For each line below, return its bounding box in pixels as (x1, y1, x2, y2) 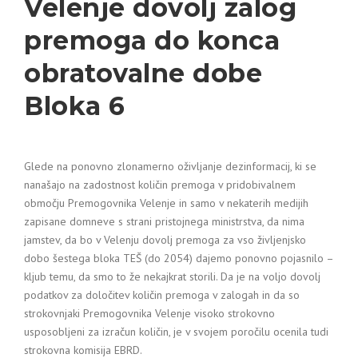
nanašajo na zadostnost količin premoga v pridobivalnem (24, 177, 296, 192)
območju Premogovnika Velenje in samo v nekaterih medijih (24, 196, 308, 210)
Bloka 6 (24, 90, 125, 121)
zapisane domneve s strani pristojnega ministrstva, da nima (24, 214, 304, 229)
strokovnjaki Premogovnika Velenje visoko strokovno (24, 306, 275, 320)
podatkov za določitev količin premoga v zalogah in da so (24, 288, 300, 302)
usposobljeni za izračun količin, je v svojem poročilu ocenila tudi (24, 324, 328, 339)
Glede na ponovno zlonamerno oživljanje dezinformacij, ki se (24, 159, 316, 173)
